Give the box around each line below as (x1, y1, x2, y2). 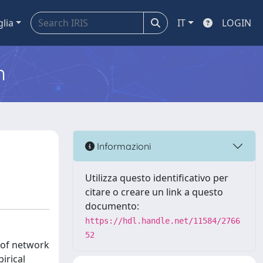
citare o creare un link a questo (85, 186, 223, 198)
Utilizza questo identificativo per (85, 171, 228, 184)
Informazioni (95, 140, 151, 152)
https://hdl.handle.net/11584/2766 (85, 216, 240, 225)
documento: (85, 200, 139, 213)
